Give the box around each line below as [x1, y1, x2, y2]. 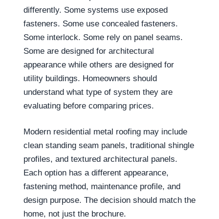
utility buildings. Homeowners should [23, 73, 157, 83]
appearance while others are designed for [23, 60, 174, 69]
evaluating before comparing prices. [23, 101, 154, 110]
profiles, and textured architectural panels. [23, 154, 177, 164]
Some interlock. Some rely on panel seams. [23, 32, 183, 42]
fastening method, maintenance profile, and [23, 182, 180, 191]
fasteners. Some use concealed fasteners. [23, 19, 178, 28]
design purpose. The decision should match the [23, 196, 196, 205]
